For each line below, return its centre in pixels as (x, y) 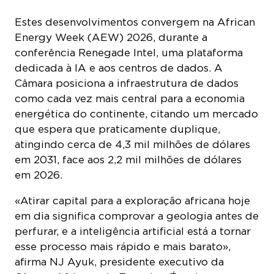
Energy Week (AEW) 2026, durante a (111, 35)
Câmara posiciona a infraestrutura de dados (127, 81)
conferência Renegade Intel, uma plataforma (129, 50)
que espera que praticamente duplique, (117, 127)
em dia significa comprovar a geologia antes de (137, 214)
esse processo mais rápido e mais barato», (123, 244)
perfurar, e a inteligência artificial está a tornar (133, 229)
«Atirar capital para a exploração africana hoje (132, 198)
